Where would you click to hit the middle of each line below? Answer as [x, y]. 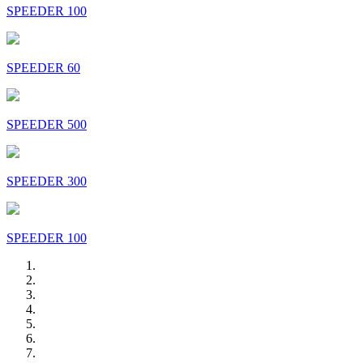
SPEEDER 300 [47, 181]
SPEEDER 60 [43, 67]
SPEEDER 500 [47, 124]
